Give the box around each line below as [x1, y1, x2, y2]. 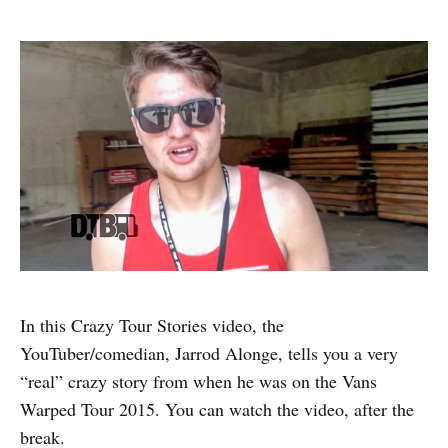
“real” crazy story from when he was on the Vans [20, 368, 377, 393]
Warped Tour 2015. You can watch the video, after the [20, 396, 414, 421]
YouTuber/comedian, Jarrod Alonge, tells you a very [20, 340, 398, 365]
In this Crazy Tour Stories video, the [20, 312, 284, 337]
